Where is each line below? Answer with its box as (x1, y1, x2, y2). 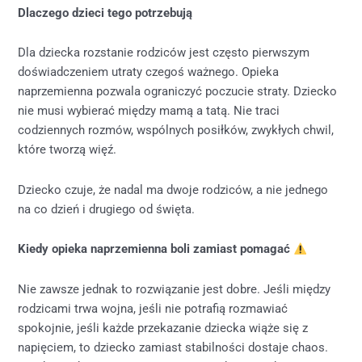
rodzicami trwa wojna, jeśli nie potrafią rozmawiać (18, 301, 288, 316)
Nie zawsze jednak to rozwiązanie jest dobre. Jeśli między (18, 282, 331, 297)
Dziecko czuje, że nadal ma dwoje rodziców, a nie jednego (18, 182, 329, 197)
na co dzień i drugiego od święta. (18, 201, 196, 217)
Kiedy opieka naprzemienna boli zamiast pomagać (18, 242, 294, 257)
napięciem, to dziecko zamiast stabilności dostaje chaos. (18, 340, 329, 355)
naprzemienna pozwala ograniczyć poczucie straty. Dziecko (18, 84, 338, 99)
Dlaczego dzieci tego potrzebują (18, 5, 193, 20)
